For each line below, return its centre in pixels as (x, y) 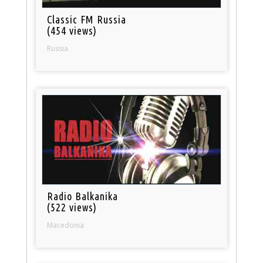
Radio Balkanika (83, 196)
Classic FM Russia (87, 19)
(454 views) (72, 30)
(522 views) (72, 207)
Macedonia (66, 225)
